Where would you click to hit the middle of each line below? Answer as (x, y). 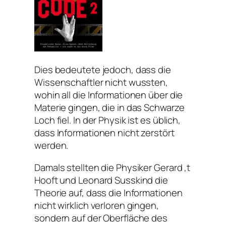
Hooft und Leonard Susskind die (101, 180)
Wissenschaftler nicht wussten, (101, 82)
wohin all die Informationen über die (109, 95)
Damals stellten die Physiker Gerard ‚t (112, 167)
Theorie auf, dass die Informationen (108, 192)
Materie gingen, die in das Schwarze (109, 108)
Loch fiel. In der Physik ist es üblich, (108, 120)
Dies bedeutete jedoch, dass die (103, 70)
